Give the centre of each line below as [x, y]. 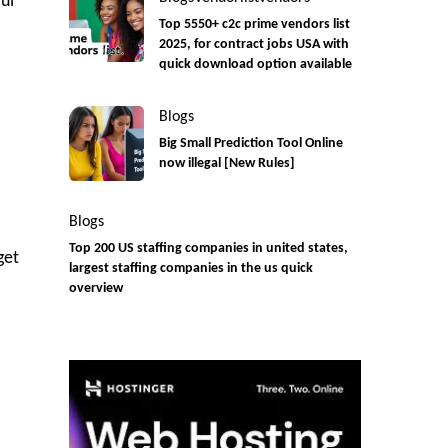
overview [95, 289]
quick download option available [255, 65]
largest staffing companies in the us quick [190, 269]
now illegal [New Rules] [226, 164]
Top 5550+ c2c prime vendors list [254, 25]
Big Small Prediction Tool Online [250, 144]
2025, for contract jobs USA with [253, 45]
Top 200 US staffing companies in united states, [208, 249]
